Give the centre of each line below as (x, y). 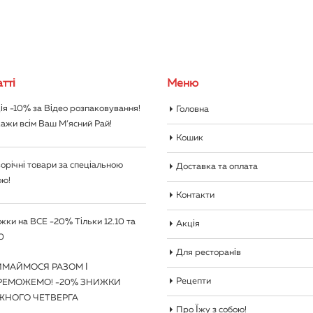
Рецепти (194, 281)
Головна (192, 109)
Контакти (195, 195)
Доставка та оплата (217, 166)
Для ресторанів (209, 252)
